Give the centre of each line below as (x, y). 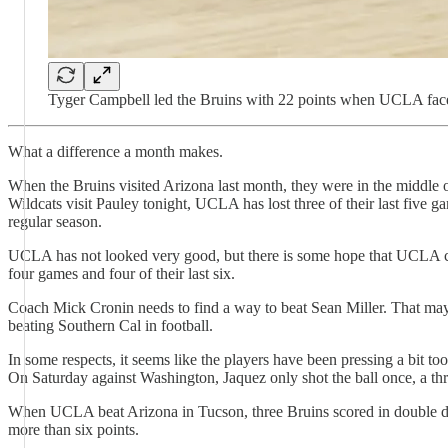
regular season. (55, 221)
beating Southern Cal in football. (110, 325)
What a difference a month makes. (115, 151)
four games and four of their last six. (121, 273)
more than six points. (73, 429)
